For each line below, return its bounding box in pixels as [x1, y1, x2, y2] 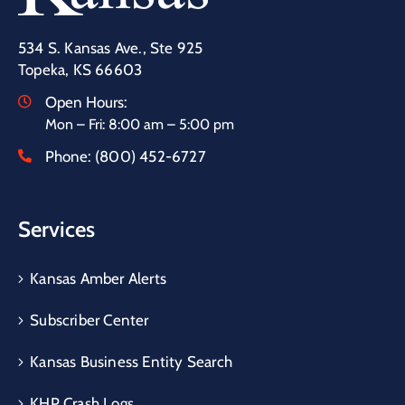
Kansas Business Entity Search [30, 352, 233, 371]
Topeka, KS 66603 [18, 60, 143, 79]
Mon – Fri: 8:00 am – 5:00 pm [45, 115, 234, 133]
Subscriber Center [30, 310, 149, 329]
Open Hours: [45, 92, 127, 111]
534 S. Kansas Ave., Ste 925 [18, 38, 207, 57]
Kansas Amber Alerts [30, 268, 167, 287]
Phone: [45, 146, 95, 165]
